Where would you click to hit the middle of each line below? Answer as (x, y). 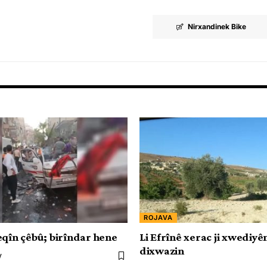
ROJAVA (159, 217)
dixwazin (162, 250)
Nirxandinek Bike (217, 26)
